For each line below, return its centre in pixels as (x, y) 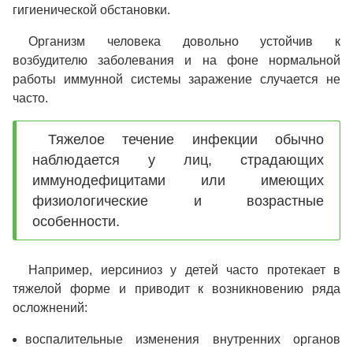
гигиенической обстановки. (91, 9)
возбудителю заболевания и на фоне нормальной (176, 60)
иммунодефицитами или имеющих (178, 180)
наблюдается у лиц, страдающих (178, 160)
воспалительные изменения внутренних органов (183, 340)
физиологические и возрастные (178, 201)
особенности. (76, 221)
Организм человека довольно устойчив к (184, 41)
